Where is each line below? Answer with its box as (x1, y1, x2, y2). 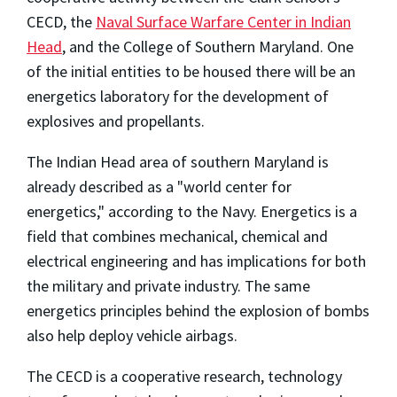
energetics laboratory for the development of (27, 86, 329, 107)
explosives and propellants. (27, 111, 205, 132)
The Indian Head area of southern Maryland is (27, 152, 329, 173)
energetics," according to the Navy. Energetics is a (27, 201, 357, 222)
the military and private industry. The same (27, 276, 310, 297)
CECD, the (27, 12, 96, 33)
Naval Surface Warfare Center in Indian (96, 12, 351, 33)
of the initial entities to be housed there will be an (27, 61, 355, 82)
